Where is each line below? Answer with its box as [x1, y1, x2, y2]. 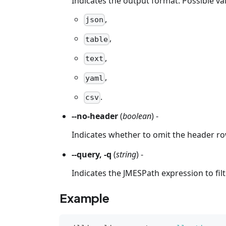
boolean [123, 110, 151, 122]
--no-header [72, 110, 118, 122]
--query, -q [72, 148, 111, 160]
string [116, 148, 136, 160]
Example [60, 190, 109, 205]
